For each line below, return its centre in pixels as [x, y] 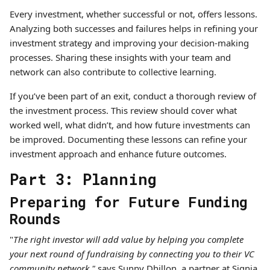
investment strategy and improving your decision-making [129, 43]
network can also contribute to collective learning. [113, 72]
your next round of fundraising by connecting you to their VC [132, 254]
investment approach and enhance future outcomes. [118, 154]
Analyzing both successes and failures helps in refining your [134, 28]
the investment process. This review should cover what [123, 110]
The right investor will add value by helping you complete [128, 239]
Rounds [35, 218]
